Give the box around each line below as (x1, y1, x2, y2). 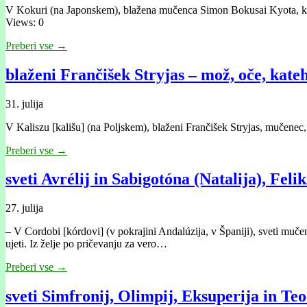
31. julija (5, 97, 43, 110)
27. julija (5, 202, 43, 214)
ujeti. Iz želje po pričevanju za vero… (5, 238, 167, 250)
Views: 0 (5, 16, 44, 28)
